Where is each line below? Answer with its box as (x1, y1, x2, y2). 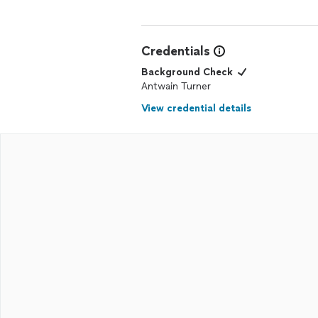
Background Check (141, 66, 233, 78)
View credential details (141, 102, 251, 114)
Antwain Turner (141, 80, 211, 92)
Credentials (141, 43, 210, 59)
